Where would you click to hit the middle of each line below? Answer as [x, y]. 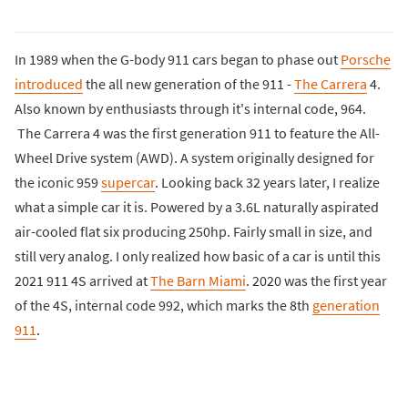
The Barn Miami [198, 280]
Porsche [366, 59]
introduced [49, 83]
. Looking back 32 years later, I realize [267, 182]
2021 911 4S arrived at [82, 280]
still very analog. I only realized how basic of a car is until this [198, 255]
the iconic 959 [58, 182]
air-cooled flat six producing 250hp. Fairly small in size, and [194, 231]
